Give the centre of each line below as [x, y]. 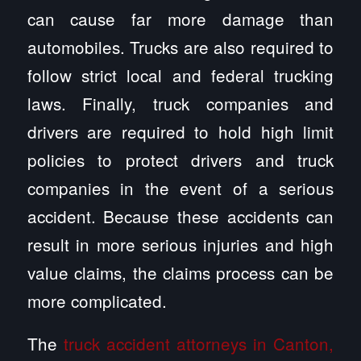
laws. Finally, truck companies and [180, 104]
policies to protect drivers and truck [180, 160]
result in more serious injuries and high [180, 245]
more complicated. [97, 301]
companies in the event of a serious [180, 188]
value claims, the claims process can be [180, 273]
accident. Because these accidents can [180, 216]
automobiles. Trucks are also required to [180, 47]
